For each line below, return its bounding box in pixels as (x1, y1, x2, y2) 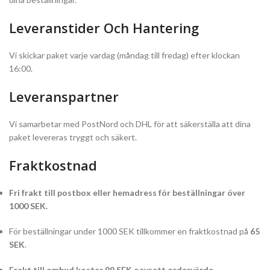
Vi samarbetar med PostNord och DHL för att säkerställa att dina (9, 119, 251, 130)
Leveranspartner (9, 87, 119, 106)
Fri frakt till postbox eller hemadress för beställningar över (9, 187, 245, 198)
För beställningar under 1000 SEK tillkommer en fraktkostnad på (9, 226, 250, 237)
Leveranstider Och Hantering (9, 19, 199, 37)
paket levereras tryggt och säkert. (9, 132, 137, 143)
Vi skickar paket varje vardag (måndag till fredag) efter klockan (9, 50, 240, 61)
